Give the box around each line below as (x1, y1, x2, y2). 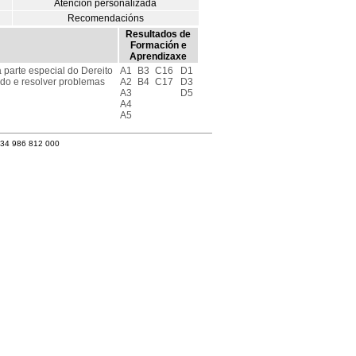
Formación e (130, 40, 187, 51)
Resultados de (126, 29, 191, 40)
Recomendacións (67, 13, 144, 24)
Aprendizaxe (130, 51, 187, 62)
